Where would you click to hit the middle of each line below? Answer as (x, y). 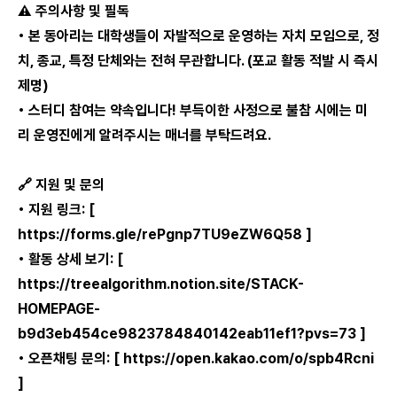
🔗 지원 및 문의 (61, 185)
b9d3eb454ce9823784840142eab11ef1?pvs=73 (187, 334)
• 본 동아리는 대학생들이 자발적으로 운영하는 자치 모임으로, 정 (198, 36)
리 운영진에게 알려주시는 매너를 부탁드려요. (144, 135)
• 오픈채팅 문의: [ (70, 358)
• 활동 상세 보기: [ (70, 259)
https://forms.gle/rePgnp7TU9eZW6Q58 (160, 234)
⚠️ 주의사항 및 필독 (74, 11)
